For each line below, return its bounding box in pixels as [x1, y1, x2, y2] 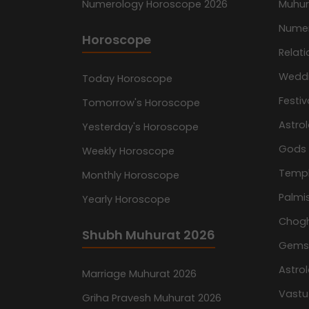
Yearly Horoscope [82, 192, 170, 207]
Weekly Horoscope [82, 144, 175, 159]
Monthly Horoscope [82, 168, 179, 183]
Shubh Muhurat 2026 [82, 226, 215, 244]
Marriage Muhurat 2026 [82, 267, 197, 281]
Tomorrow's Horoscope [82, 96, 200, 110]
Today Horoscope [82, 72, 172, 86]
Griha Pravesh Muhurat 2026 [82, 291, 221, 306]
